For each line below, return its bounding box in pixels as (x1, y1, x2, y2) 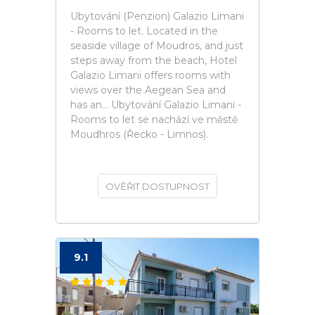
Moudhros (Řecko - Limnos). (70, 128, 208, 141)
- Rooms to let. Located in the (70, 25, 218, 37)
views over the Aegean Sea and (70, 84, 226, 96)
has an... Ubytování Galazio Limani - (70, 98, 241, 111)
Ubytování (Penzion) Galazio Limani (70, 10, 244, 22)
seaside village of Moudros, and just (70, 39, 243, 52)
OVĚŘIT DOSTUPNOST (105, 181, 210, 192)
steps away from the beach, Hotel (70, 54, 237, 67)
